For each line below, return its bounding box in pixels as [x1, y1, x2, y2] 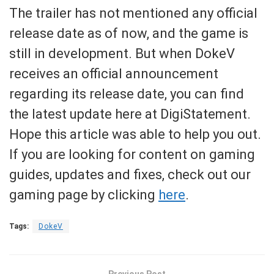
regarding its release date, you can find [9, 86, 244, 102]
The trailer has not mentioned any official [9, 5, 257, 21]
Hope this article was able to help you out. [9, 126, 261, 142]
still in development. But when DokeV [9, 45, 235, 61]
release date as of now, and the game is [9, 25, 248, 41]
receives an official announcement [9, 65, 218, 81]
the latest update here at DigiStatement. [9, 106, 251, 122]
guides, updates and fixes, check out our [9, 166, 251, 182]
